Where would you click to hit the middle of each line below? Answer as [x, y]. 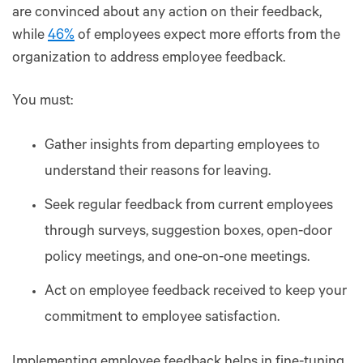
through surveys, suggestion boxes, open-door [188, 232]
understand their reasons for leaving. [158, 172]
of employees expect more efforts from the [207, 36]
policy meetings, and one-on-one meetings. [177, 258]
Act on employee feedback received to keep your [196, 292]
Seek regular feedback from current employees [189, 206]
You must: [43, 102]
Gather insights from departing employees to [182, 146]
